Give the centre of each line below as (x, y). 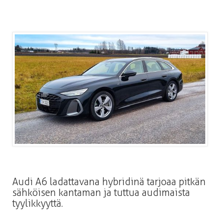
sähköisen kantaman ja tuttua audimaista (101, 193)
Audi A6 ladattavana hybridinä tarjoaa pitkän (109, 182)
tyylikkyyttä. (38, 204)
